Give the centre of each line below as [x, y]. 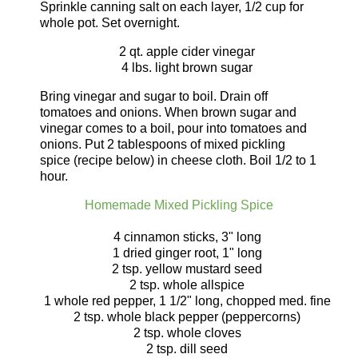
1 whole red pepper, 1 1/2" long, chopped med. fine [187, 300]
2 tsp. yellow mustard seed [187, 268]
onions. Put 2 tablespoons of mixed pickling [163, 144]
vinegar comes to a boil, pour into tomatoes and [173, 128]
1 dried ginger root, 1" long [187, 253]
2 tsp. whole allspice [187, 284]
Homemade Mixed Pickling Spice [179, 205]
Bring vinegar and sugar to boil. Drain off [154, 96]
